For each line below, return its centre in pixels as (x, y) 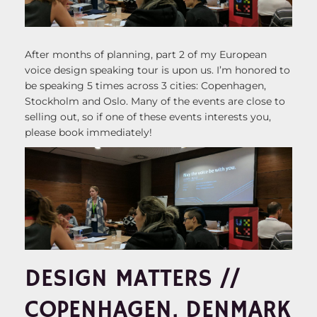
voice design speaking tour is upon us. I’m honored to (157, 70)
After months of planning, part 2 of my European (146, 55)
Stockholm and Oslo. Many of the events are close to (155, 102)
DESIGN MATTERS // (132, 279)
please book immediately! (88, 133)
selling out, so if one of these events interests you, (148, 117)
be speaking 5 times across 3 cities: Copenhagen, (145, 86)
